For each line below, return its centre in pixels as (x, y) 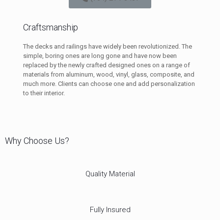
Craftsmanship (50, 27)
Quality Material (110, 174)
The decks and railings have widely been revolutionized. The (107, 47)
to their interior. (44, 93)
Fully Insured (110, 210)
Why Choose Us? (37, 141)
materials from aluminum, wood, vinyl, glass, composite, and (109, 75)
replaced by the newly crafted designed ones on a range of (106, 65)
